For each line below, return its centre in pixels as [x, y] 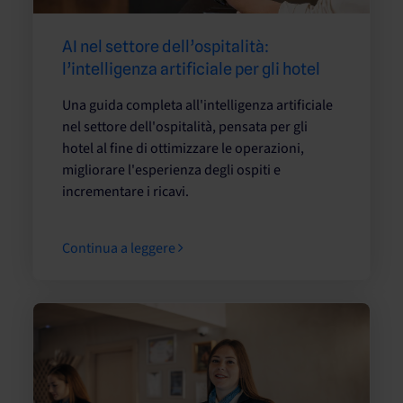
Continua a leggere [120, 248]
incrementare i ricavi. [125, 191]
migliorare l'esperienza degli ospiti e [171, 170]
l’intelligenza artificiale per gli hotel [191, 68]
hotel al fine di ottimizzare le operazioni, [183, 148]
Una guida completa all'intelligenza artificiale [197, 105]
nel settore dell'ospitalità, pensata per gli [185, 126]
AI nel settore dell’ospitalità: [166, 46]
